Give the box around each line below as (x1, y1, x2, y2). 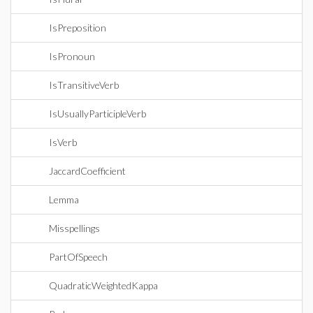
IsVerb (49, 136, 77, 148)
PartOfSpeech (49, 251, 108, 263)
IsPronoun (49, 50, 95, 62)
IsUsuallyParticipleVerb (49, 108, 146, 119)
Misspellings (49, 222, 100, 234)
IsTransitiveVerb (49, 79, 119, 91)
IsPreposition (49, 22, 106, 34)
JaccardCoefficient (49, 165, 126, 177)
